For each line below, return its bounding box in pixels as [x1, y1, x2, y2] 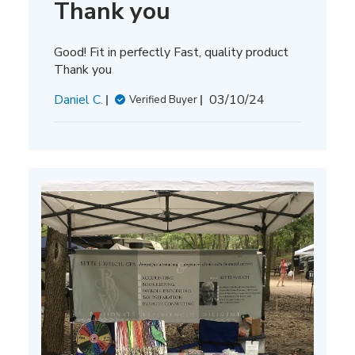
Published [235, 90, 292, 109]
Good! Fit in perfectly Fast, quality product [53, 44, 288, 62]
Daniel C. [53, 91, 103, 109]
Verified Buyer [128, 93, 197, 108]
